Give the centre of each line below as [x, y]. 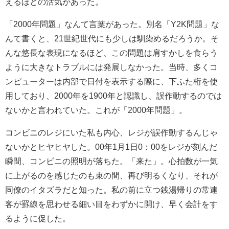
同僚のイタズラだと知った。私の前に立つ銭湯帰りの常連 [111, 189]
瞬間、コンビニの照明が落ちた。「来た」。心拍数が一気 [111, 161]
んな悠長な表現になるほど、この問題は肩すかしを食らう [111, 52]
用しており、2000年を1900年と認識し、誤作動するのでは [113, 95]
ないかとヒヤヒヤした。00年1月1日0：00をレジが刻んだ [111, 146]
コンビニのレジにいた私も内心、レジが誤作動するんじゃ [111, 132]
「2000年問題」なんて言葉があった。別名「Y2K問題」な [112, 24]
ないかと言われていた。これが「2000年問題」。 [96, 110]
